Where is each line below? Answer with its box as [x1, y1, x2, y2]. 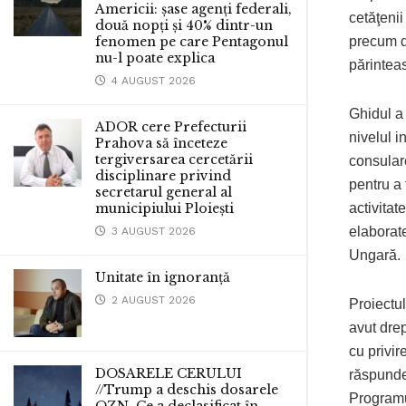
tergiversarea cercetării [95, 151, 253, 168]
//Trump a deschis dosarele [95, 382, 278, 398]
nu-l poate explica [95, 50, 215, 66]
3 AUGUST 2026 [108, 225, 196, 237]
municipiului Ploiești [95, 200, 234, 217]
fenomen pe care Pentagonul [95, 34, 288, 50]
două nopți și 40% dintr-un [95, 17, 273, 34]
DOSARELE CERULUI [95, 365, 242, 382]
